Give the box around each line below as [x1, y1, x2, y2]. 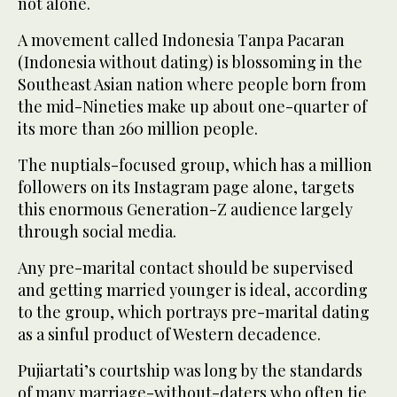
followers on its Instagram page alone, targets [18, 176, 354, 198]
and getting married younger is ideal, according [18, 279, 368, 301]
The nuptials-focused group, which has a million [18, 154, 372, 176]
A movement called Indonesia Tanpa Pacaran [18, 29, 345, 51]
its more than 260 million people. [18, 118, 258, 140]
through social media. [18, 221, 176, 243]
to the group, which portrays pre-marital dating [18, 301, 370, 323]
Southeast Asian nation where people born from [18, 74, 366, 96]
